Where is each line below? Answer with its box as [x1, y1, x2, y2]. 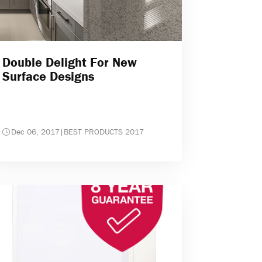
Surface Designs [2, 68, 95, 85]
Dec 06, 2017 [11, 126, 60, 137]
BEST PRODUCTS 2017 [64, 126, 144, 137]
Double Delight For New [2, 54, 137, 71]
